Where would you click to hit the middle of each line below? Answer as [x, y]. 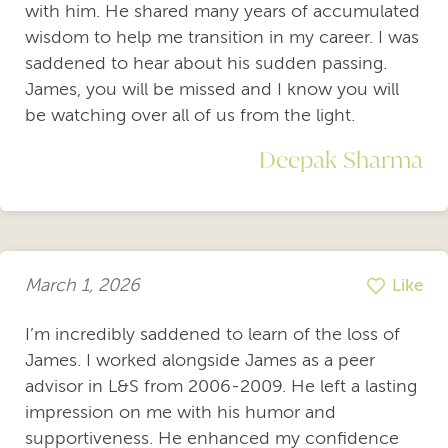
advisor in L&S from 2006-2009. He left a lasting [221, 385]
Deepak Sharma [341, 158]
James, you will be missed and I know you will [212, 88]
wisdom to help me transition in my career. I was [222, 36]
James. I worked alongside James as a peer [200, 359]
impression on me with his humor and [180, 411]
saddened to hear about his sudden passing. [206, 62]
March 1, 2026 [82, 285]
